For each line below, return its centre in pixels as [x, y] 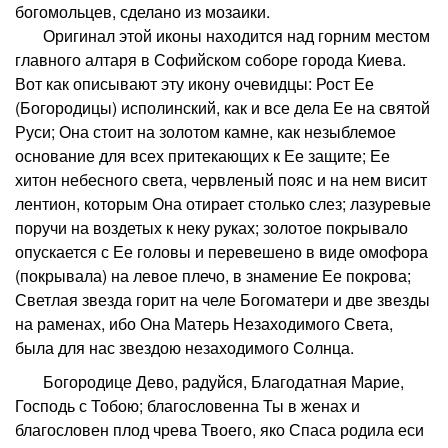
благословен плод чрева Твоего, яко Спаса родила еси [219, 429]
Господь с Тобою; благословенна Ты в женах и [187, 405]
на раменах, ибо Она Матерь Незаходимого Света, [204, 323]
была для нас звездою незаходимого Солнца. [184, 347]
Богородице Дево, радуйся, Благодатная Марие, [209, 381]
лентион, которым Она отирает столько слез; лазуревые [223, 203]
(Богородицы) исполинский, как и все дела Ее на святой [222, 107]
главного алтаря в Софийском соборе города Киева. [210, 59]
